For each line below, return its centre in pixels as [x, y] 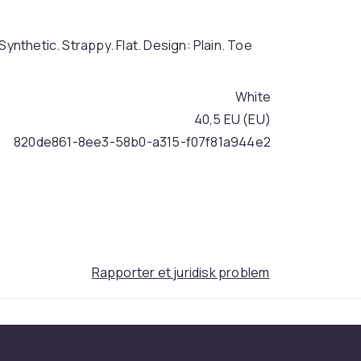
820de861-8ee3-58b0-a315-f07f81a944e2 [142, 142]
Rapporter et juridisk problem [180, 272]
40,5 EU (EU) [232, 119]
